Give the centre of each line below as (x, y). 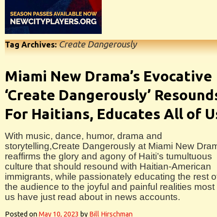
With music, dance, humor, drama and (84, 136)
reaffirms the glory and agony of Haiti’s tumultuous (108, 156)
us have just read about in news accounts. (93, 197)
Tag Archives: (32, 45)
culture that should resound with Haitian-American (108, 166)
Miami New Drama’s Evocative (108, 76)
